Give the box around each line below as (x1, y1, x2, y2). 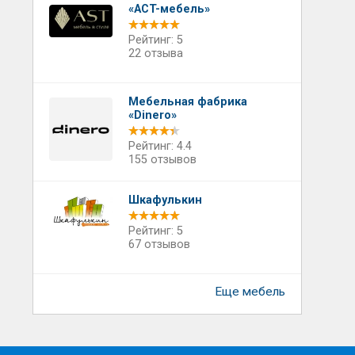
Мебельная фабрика (128, 95, 247, 109)
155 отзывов (128, 153, 197, 166)
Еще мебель (214, 284, 285, 299)
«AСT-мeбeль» (128, 2, 210, 16)
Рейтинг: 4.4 (128, 139, 192, 153)
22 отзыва (128, 47, 183, 60)
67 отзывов (128, 238, 190, 251)
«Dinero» (128, 109, 177, 122)
